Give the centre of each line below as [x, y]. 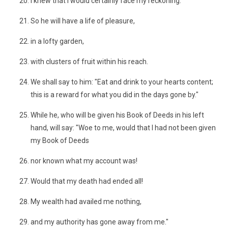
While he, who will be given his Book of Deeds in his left [117, 115]
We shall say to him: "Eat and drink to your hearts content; [122, 82]
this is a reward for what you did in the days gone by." [115, 95]
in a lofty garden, [57, 41]
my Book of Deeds [60, 140]
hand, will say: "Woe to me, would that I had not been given [123, 128]
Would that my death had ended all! [87, 181]
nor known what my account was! [84, 161]
